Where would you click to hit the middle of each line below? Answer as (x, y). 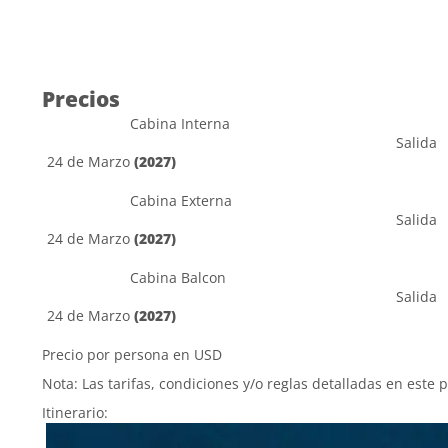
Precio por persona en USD (132, 354)
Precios (81, 99)
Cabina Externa (181, 200)
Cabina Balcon (178, 277)
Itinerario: (75, 412)
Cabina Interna (180, 123)
